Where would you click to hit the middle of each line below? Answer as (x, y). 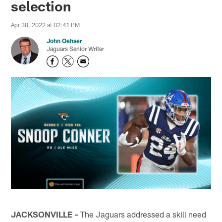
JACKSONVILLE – (45, 214)
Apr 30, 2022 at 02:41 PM (46, 25)
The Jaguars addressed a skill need (142, 214)
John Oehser (65, 41)
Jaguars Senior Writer (76, 49)
